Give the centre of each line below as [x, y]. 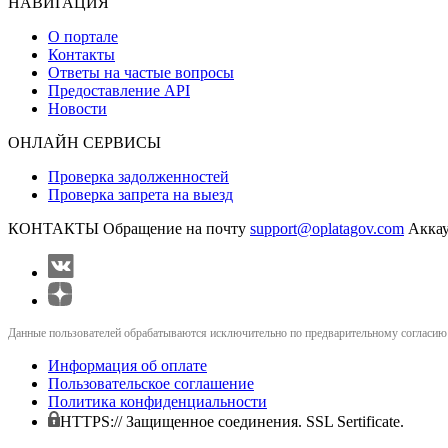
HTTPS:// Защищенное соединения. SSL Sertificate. [232, 422]
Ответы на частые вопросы [141, 73]
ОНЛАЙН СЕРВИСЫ [84, 143]
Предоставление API [119, 91]
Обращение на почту [174, 229]
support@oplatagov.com [327, 229]
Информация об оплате [127, 366]
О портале [83, 37]
